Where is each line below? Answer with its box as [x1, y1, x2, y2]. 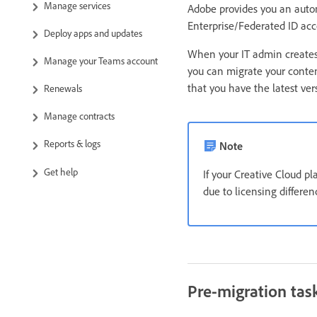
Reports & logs [44, 137, 100, 150]
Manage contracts [44, 110, 115, 122]
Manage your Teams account [44, 54, 158, 67]
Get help [44, 165, 78, 178]
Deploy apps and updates [44, 26, 142, 39]
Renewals [44, 82, 82, 95]
